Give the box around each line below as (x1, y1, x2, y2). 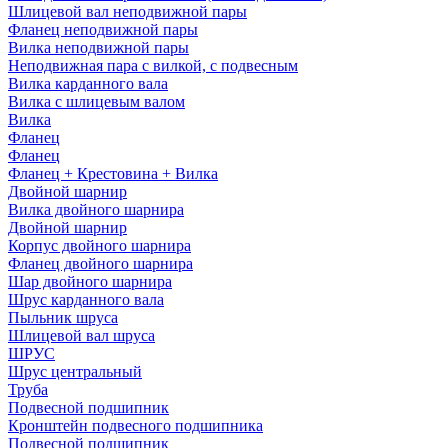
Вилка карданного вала (8, 75, 168, 92)
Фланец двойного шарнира (8, 255, 193, 272)
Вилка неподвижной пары (8, 39, 189, 56)
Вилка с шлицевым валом (8, 93, 185, 110)
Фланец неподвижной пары (8, 21, 198, 38)
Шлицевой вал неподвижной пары (8, 3, 247, 20)
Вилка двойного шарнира (8, 201, 184, 218)
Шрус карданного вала (8, 291, 164, 308)
